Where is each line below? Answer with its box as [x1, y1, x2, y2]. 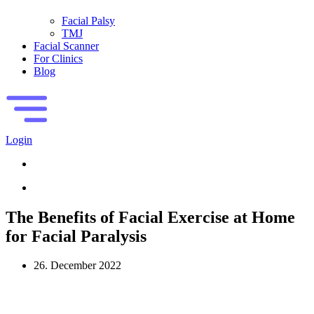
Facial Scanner [34, 39, 99, 52]
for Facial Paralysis [6, 226, 146, 245]
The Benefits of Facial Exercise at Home [6, 207, 295, 226]
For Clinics [34, 52, 83, 64]
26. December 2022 [34, 259, 121, 272]
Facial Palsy [62, 14, 115, 27]
